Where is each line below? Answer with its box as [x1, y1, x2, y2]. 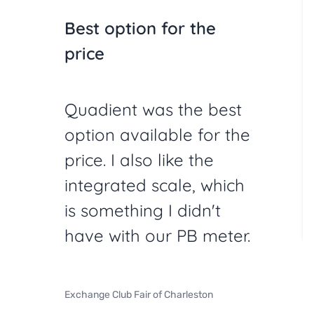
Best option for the [64, 17, 216, 39]
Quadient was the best [64, 98, 242, 120]
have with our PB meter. [64, 224, 250, 246]
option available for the [64, 123, 250, 145]
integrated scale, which [64, 174, 245, 196]
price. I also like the [64, 149, 214, 170]
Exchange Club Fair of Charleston [64, 288, 213, 301]
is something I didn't [64, 199, 221, 221]
